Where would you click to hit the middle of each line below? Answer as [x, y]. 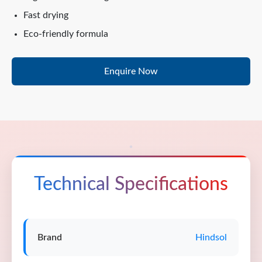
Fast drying [46, 15]
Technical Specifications [131, 184]
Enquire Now [131, 71]
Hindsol [211, 237]
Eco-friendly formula [66, 34]
